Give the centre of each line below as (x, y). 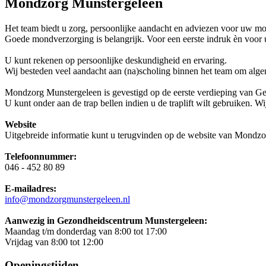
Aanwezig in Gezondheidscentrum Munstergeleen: (106, 220)
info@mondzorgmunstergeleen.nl (67, 199)
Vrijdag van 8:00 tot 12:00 (54, 242)
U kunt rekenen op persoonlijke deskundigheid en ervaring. (116, 60)
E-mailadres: (31, 188)
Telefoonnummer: (41, 156)
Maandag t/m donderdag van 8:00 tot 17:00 (86, 231)
